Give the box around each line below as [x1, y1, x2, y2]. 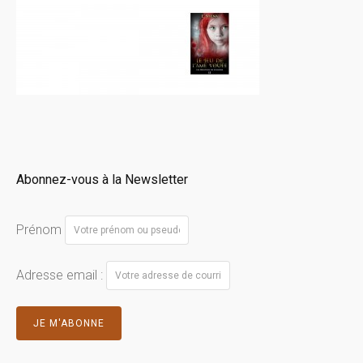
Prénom [16, 221, 62, 237]
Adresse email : [16, 267, 106, 283]
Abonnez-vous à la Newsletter [16, 172, 188, 188]
